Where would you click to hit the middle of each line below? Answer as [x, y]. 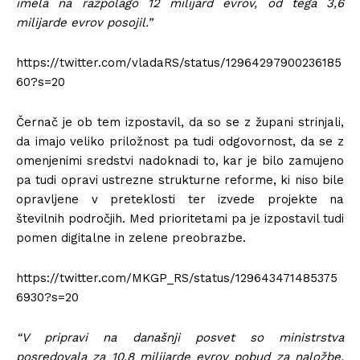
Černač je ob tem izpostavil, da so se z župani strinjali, [180, 122]
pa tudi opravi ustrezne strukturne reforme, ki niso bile [180, 180]
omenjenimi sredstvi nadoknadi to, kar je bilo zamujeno [180, 160]
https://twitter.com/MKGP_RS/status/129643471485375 [177, 278]
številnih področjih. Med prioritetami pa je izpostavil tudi [180, 218]
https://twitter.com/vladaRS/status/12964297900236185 [179, 62]
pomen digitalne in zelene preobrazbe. [131, 237]
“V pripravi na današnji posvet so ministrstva [180, 337]
